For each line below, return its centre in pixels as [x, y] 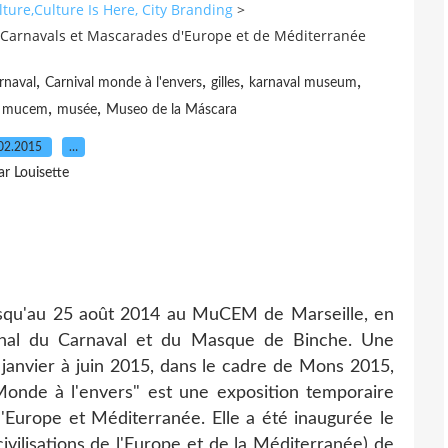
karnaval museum [302, 82]
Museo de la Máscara [171, 109]
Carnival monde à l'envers [123, 82]
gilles [225, 82]
